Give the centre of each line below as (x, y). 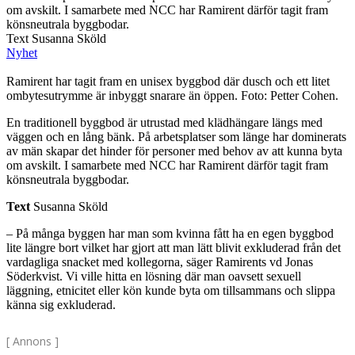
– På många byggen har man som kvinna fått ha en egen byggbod (170, 234)
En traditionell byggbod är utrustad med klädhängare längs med (164, 123)
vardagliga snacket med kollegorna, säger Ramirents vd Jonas (160, 262)
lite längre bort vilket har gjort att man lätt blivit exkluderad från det (174, 248)
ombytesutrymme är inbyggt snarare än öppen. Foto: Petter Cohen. (172, 96)
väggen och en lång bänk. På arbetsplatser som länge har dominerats (176, 137)
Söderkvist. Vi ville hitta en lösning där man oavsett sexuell (154, 277)
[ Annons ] (32, 342)
